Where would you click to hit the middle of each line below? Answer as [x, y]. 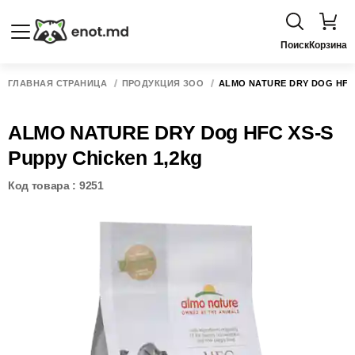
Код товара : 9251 [56, 185]
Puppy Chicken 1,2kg [105, 158]
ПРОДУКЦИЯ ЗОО [163, 83]
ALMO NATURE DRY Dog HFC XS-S [171, 132]
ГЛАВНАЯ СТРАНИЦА [58, 83]
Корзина [328, 45]
